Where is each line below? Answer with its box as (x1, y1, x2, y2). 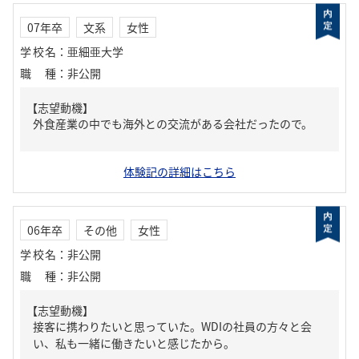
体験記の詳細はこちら (123, 163, 236, 179)
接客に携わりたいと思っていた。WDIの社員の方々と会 (33, 318, 312, 334)
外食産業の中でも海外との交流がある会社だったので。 (33, 115, 313, 131)
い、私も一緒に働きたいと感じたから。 (33, 335, 235, 351)
